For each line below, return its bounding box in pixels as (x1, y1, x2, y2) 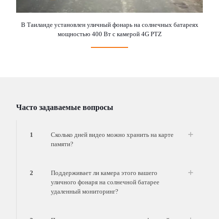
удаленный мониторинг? (51, 187, 118, 195)
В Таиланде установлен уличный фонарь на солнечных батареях (21, 21, 198, 28)
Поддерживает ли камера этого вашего (51, 169, 157, 176)
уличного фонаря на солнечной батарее (51, 178, 159, 186)
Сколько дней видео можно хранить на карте (51, 131, 174, 138)
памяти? (51, 140, 73, 148)
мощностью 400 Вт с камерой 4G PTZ (57, 30, 162, 38)
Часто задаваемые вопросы (16, 103, 113, 111)
